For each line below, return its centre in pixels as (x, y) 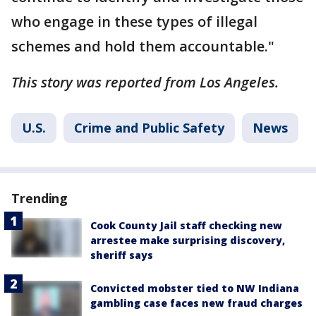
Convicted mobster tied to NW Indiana (195, 288)
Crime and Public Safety (149, 128)
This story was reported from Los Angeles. (145, 83)
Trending (40, 199)
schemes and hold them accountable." (143, 47)
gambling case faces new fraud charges (196, 303)
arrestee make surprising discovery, (188, 241)
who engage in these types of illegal (134, 22)
